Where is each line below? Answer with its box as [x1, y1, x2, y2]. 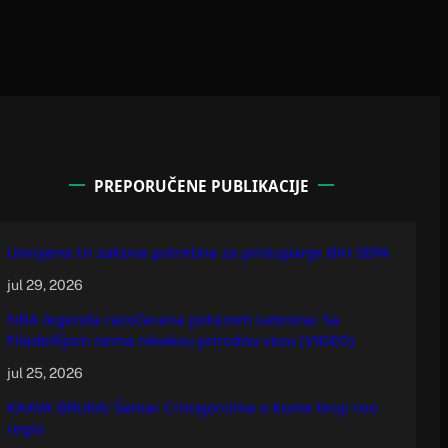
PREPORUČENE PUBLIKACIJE [93, 175, 309, 196]
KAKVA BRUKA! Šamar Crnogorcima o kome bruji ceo [6, 396, 378, 417]
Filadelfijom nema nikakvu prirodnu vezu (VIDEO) [6, 329, 355, 350]
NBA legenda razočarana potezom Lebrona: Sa [6, 308, 340, 329]
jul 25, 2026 [6, 364, 83, 381]
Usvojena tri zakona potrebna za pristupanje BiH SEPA [6, 241, 390, 262]
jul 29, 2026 [6, 276, 83, 293]
